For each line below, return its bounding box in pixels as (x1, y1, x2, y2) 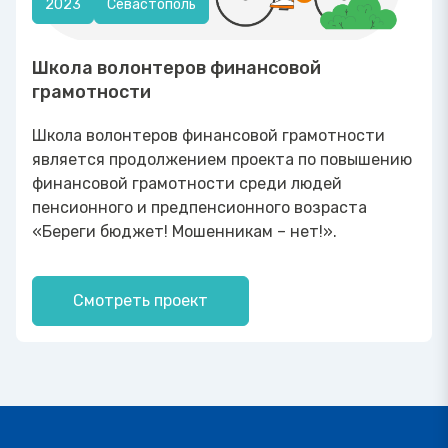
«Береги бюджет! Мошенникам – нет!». (32, 221, 337, 241)
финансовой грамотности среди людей (32, 173, 342, 193)
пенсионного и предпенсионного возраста (32, 197, 367, 217)
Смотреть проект (73, 290, 208, 310)
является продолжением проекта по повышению (32, 149, 412, 169)
